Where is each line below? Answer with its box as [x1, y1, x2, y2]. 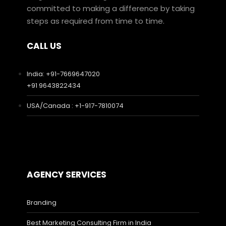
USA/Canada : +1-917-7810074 [27, 100, 124, 110]
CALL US [27, 39, 62, 52]
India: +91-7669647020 [27, 69, 100, 79]
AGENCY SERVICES [27, 168, 106, 181]
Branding [27, 197, 56, 207]
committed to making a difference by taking [27, 3, 195, 14]
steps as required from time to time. [27, 15, 164, 26]
